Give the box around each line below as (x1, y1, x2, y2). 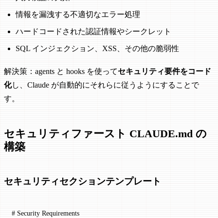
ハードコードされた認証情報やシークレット (16, 27, 171, 36)
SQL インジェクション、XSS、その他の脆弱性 (16, 44, 179, 53)
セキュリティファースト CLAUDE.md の (4, 127, 207, 140)
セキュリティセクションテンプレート (4, 176, 161, 186)
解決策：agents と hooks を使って (4, 67, 118, 75)
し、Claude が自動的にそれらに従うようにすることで (12, 80, 199, 89)
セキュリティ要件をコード (118, 67, 211, 75)
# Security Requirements (12, 209, 79, 217)
